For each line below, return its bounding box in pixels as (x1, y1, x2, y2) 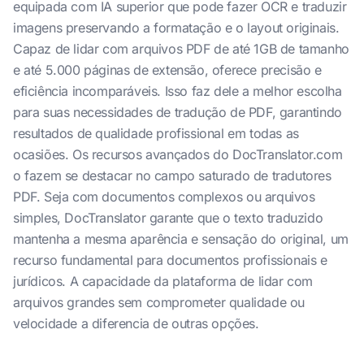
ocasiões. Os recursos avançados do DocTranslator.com (13, 146, 343, 162)
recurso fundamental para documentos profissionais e (13, 252, 327, 268)
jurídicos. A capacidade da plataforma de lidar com (13, 273, 314, 289)
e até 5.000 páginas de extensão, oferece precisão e (13, 62, 322, 78)
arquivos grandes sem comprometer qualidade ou (13, 294, 305, 310)
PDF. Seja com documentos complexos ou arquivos (13, 188, 315, 205)
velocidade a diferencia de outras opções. (13, 315, 259, 331)
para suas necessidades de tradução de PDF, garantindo (13, 104, 342, 120)
